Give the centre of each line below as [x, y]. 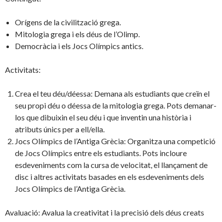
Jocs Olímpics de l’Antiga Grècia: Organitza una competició [115, 141]
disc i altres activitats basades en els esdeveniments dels [110, 177]
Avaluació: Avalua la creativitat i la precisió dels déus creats [105, 213]
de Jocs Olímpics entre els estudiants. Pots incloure [101, 153]
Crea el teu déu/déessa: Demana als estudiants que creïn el [112, 94]
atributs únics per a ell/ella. [60, 129]
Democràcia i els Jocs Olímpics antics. [79, 46]
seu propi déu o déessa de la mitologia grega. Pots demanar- [116, 106]
